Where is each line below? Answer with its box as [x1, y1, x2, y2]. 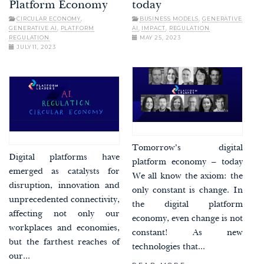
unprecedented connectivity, [9, 196, 120, 205]
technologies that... [131, 243, 205, 252]
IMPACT [141, 25, 166, 32]
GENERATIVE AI [9, 25, 57, 32]
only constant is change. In [131, 186, 243, 196]
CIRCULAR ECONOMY [16, 15, 81, 22]
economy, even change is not [131, 214, 243, 224]
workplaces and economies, [9, 224, 120, 233]
